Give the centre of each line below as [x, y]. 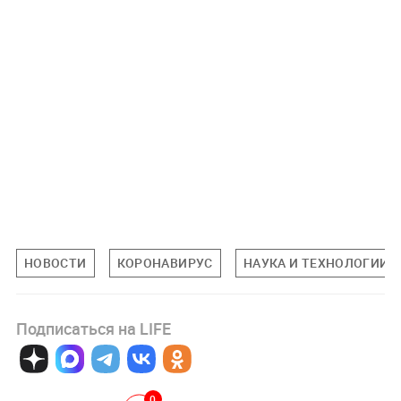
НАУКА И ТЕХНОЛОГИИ [316, 263]
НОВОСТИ [55, 263]
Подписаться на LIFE [93, 329]
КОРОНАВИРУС [165, 263]
